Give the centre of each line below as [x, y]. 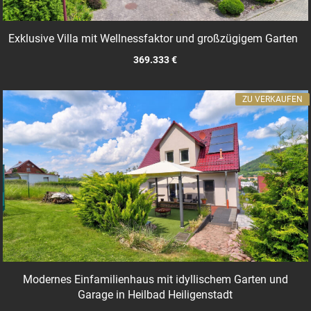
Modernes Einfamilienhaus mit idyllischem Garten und [155, 280]
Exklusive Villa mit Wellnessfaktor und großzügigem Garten [153, 39]
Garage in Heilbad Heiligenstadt [155, 295]
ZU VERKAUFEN [272, 99]
